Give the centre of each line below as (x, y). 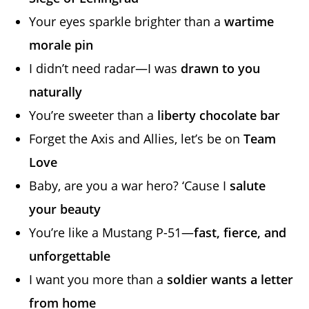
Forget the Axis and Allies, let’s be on (137, 139)
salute (248, 186)
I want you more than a (98, 280)
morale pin (61, 45)
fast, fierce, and (240, 233)
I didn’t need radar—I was (105, 69)
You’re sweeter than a (93, 116)
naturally (56, 92)
